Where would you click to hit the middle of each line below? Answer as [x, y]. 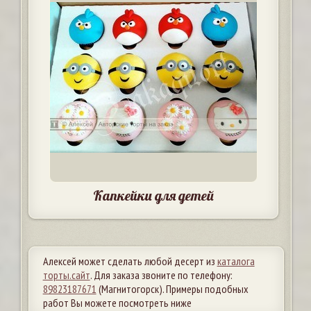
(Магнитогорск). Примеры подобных [172, 289]
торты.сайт [66, 275]
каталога [236, 261]
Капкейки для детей [153, 196]
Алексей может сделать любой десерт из [130, 261]
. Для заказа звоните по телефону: [161, 275]
